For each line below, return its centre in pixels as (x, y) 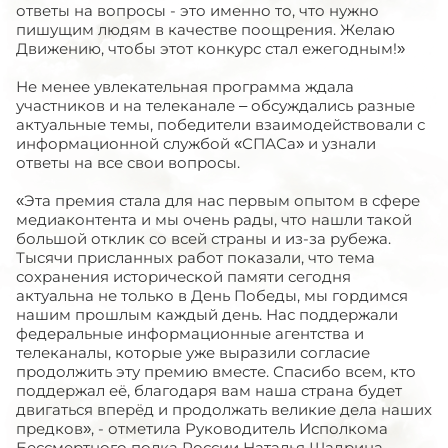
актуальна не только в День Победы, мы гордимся (212, 295)
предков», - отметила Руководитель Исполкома (202, 428)
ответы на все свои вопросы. (128, 162)
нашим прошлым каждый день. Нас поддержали (207, 314)
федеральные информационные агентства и (190, 333)
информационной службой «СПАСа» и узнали (196, 143)
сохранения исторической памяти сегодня (183, 276)
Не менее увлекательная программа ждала (185, 86)
